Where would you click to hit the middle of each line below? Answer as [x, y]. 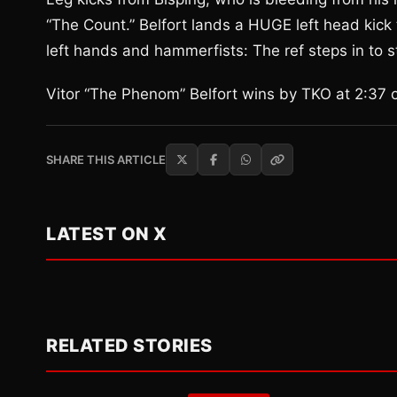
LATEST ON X [107, 234]
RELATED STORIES [129, 346]
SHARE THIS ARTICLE [106, 160]
